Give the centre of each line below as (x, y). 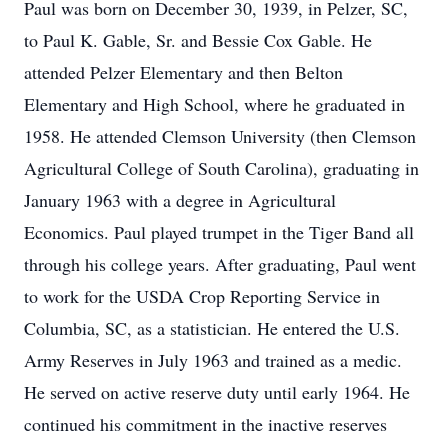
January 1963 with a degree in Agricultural (180, 200)
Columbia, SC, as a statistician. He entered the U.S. (212, 328)
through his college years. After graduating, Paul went (220, 264)
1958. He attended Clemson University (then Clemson (220, 136)
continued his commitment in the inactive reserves (205, 424)
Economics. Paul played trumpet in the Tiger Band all (219, 232)
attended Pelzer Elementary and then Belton (183, 72)
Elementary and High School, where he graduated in (214, 104)
